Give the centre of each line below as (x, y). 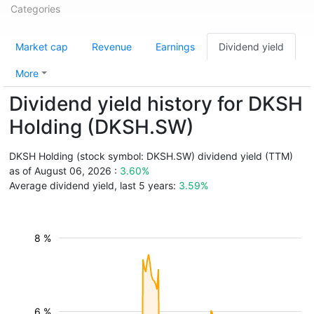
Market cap (42, 47)
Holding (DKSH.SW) (102, 127)
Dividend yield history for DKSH (156, 104)
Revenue (112, 47)
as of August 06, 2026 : (64, 171)
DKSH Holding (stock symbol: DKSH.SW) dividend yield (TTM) (151, 156)
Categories (35, 9)
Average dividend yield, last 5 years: (94, 185)
